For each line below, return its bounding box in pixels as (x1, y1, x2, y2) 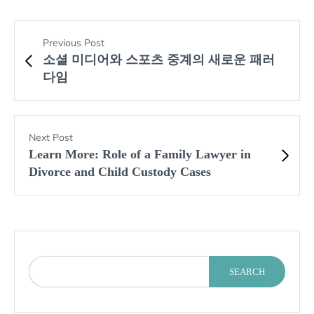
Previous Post (43, 36, 104, 50)
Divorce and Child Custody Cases (29, 165, 211, 179)
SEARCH (228, 266, 265, 278)
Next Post (29, 131, 73, 144)
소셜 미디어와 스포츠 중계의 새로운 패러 (43, 53, 275, 67)
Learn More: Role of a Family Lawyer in (29, 147, 251, 162)
